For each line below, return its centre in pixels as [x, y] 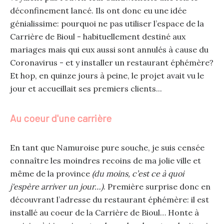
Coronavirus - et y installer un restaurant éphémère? [111, 62]
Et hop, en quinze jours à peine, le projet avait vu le [107, 75]
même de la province [51, 173]
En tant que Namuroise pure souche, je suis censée [107, 147]
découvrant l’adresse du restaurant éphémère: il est [109, 199]
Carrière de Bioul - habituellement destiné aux [97, 36]
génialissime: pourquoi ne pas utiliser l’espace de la [107, 23]
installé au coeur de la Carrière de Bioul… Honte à [104, 212]
